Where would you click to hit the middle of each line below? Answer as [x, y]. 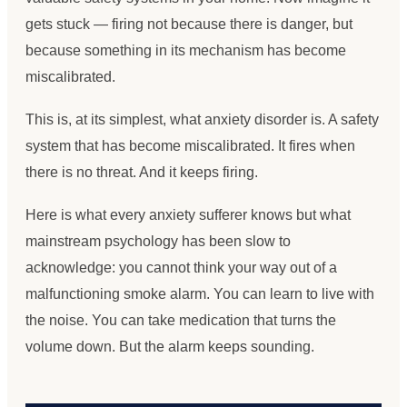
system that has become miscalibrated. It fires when [190, 145]
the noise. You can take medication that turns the [181, 320]
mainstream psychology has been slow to [158, 241]
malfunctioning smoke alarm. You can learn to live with [200, 293]
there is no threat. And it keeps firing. [142, 172]
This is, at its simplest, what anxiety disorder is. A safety [202, 119]
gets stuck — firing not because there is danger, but [189, 24]
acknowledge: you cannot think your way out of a [181, 267]
